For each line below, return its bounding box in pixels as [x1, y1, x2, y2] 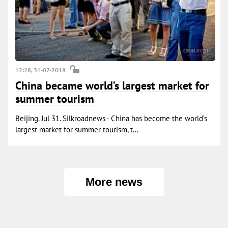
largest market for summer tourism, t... [15, 125, 138, 135]
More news [85, 176, 142, 189]
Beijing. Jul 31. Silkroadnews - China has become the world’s [15, 113, 207, 124]
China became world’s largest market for [15, 78, 209, 93]
